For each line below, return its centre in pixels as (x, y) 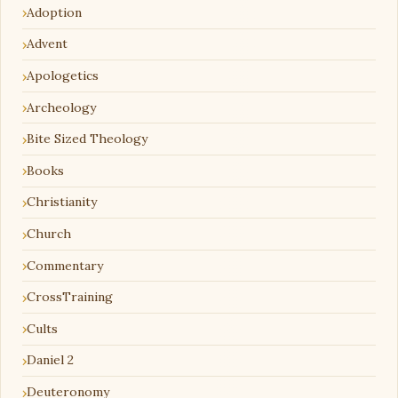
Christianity (62, 202)
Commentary (65, 265)
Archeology (61, 107)
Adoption (54, 12)
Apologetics (63, 76)
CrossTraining (70, 297)
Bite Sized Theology (87, 139)
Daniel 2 (50, 360)
